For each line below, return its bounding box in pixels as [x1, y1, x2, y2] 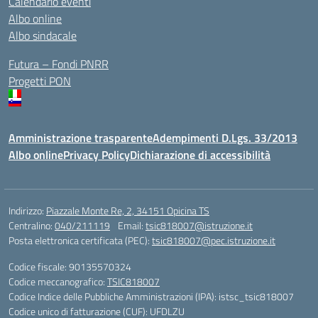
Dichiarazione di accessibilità [130, 146, 270, 163]
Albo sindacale [9, 27, 77, 44]
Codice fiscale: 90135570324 [9, 259, 131, 274]
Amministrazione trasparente [9, 129, 153, 146]
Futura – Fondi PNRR [9, 55, 109, 72]
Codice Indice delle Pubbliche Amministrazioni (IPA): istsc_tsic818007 [9, 289, 294, 304]
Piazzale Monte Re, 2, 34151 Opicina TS [46, 203, 209, 218]
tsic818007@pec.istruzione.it [152, 233, 275, 248]
